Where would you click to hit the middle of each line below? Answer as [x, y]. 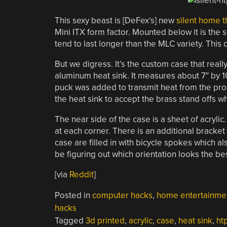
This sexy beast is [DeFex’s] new [115, 20]
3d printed [105, 220]
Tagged [70, 220]
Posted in [73, 195]
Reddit [81, 174]
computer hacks [122, 195]
